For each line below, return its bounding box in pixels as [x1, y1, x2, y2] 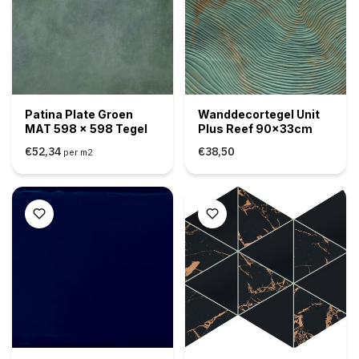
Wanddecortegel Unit [198, 107, 320, 121]
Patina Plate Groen [24, 107, 133, 121]
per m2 [63, 146, 93, 158]
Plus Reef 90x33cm [198, 121, 313, 135]
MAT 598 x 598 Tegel [24, 121, 147, 135]
